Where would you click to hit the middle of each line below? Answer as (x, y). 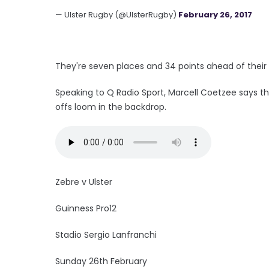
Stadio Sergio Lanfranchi (106, 234)
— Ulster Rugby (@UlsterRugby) (117, 14)
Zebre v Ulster (84, 182)
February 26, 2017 (215, 14)
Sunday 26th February (101, 261)
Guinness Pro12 (86, 208)
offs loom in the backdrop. (111, 107)
